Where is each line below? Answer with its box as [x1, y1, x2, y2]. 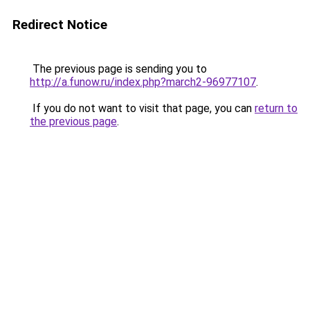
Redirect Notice [12, 17, 107, 33]
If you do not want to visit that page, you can [30, 102, 255, 115]
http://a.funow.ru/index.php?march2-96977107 [30, 75, 256, 89]
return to [255, 102, 298, 115]
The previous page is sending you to [30, 62, 207, 75]
